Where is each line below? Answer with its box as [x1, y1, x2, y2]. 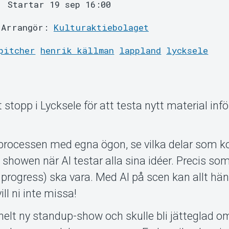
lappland [119, 44, 162, 57]
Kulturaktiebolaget [53, 21, 149, 34]
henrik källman [40, 44, 114, 57]
